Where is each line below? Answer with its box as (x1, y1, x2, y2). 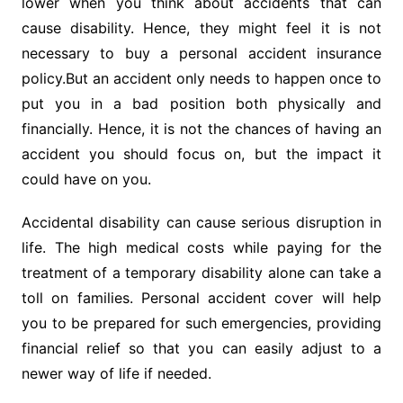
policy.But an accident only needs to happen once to (21, 69, 382, 88)
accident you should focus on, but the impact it (21, 145, 382, 164)
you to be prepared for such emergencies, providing (21, 314, 382, 333)
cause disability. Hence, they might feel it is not (21, 19, 382, 38)
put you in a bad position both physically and (21, 94, 382, 113)
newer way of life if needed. (21, 364, 211, 383)
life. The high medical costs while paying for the (21, 238, 382, 257)
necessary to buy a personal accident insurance (21, 44, 382, 63)
